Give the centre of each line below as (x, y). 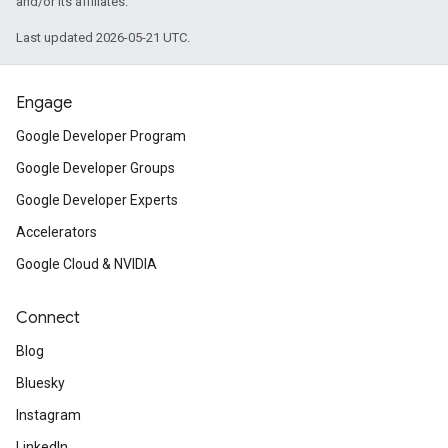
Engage (44, 103)
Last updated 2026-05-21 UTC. (103, 37)
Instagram (48, 415)
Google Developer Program (101, 136)
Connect (48, 318)
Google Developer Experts (97, 200)
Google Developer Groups (95, 168)
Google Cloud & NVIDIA (86, 264)
